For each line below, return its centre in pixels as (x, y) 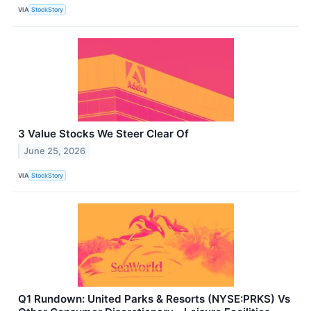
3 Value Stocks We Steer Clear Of (103, 133)
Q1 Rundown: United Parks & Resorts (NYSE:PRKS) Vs (154, 299)
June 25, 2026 (55, 151)
